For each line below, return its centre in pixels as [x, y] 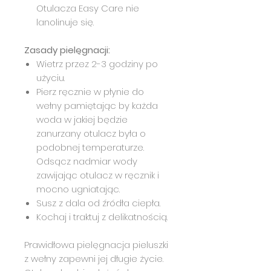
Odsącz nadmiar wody [87, 161]
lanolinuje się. [65, 22]
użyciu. [51, 77]
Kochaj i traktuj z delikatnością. [102, 217]
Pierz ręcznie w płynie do [90, 91]
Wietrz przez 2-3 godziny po [97, 64]
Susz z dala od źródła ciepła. [98, 203]
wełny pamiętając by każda [97, 105]
